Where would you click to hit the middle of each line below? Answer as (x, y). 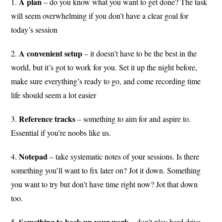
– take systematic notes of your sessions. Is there (124, 157)
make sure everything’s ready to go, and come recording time (106, 81)
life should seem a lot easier (54, 95)
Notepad (33, 157)
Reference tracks (47, 119)
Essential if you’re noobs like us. (61, 133)
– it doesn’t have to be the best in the (140, 54)
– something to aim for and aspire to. (133, 119)
